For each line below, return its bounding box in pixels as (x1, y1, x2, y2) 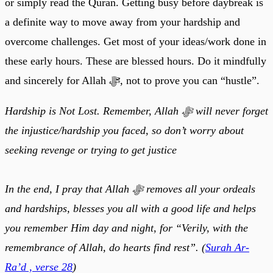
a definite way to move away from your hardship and (5, 16, 240, 29)
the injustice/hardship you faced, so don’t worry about (5, 124, 244, 137)
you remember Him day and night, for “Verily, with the (5, 222, 248, 235)
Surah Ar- (205, 241, 249, 254)
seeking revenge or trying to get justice (5, 144, 177, 157)
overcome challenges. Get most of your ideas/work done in (5, 35, 266, 48)
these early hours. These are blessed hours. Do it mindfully (5, 55, 266, 68)
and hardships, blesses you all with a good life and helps (5, 202, 256, 215)
